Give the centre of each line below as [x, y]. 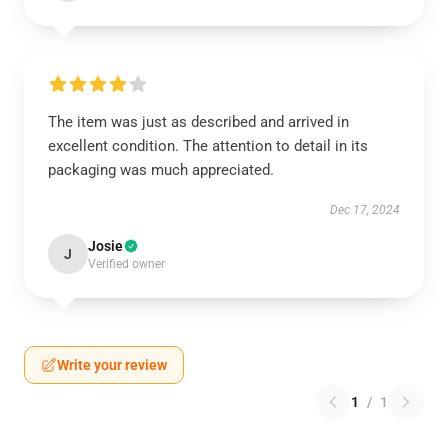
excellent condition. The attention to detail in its [208, 145]
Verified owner [126, 263]
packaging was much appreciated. [161, 169]
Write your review [112, 364]
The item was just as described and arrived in [198, 121]
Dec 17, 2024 [365, 209]
